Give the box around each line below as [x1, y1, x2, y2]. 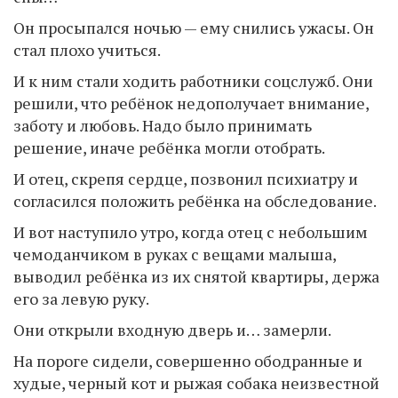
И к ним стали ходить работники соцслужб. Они [13, 69, 373, 92]
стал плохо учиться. [13, 38, 161, 60]
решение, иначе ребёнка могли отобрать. [13, 136, 325, 158]
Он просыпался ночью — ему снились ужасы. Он [13, 16, 374, 38]
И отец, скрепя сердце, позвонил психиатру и [13, 167, 358, 189]
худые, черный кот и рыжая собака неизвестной [13, 371, 379, 394]
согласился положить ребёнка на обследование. [13, 189, 377, 211]
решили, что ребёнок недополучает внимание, [13, 92, 369, 114]
